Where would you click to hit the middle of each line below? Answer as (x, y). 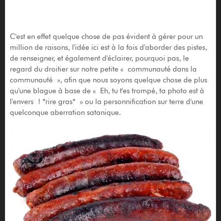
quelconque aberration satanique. (65, 112)
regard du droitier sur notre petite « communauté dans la (103, 69)
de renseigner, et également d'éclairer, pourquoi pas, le (99, 58)
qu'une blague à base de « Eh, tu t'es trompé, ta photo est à (107, 91)
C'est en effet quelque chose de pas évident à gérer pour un (106, 36)
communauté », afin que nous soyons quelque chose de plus (108, 80)
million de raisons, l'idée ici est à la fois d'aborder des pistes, (108, 47)
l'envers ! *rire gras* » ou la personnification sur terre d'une (106, 101)
